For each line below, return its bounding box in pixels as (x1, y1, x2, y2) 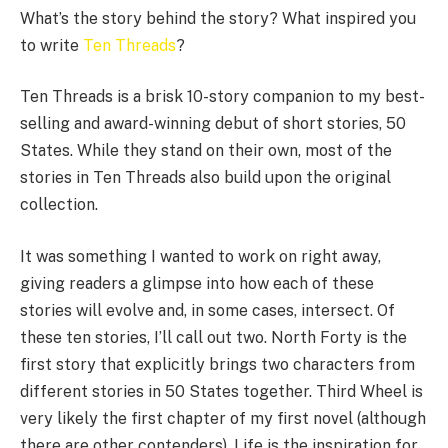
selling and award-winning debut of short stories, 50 (20, 114, 406, 134)
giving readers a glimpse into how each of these (20, 273, 374, 293)
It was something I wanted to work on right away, (20, 246, 381, 266)
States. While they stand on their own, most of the (20, 141, 392, 161)
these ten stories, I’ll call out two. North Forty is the (20, 327, 407, 347)
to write (20, 35, 83, 55)
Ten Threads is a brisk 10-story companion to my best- (20, 87, 425, 107)
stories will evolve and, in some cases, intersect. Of (20, 300, 395, 320)
